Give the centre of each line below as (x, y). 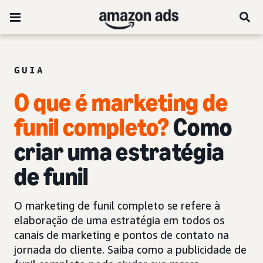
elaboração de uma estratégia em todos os (119, 220)
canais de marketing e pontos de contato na (122, 235)
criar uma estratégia (119, 152)
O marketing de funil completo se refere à (117, 205)
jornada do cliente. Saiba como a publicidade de (130, 249)
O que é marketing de (121, 102)
